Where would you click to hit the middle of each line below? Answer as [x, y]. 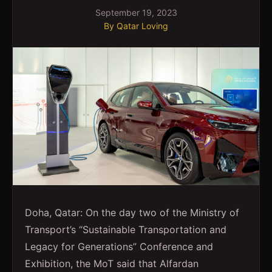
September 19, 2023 [136, 12]
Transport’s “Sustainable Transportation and [126, 230]
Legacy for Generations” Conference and [119, 247]
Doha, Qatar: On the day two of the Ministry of [132, 213]
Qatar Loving [142, 26]
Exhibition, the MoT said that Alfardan [112, 264]
